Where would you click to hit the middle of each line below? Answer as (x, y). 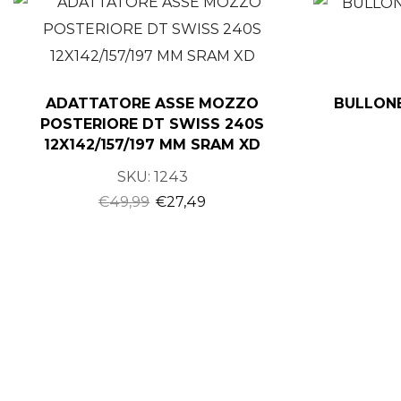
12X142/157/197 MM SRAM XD (153, 144)
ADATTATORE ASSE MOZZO (153, 103)
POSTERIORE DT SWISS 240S (153, 124)
